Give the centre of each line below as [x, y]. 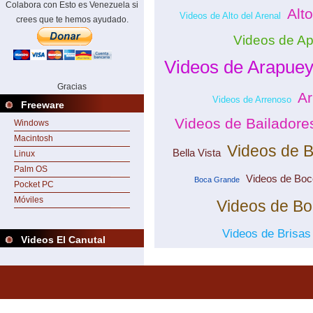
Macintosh [34, 138]
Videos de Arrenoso [252, 100]
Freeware [43, 105]
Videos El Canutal [63, 240]
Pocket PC [34, 184]
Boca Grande [217, 180]
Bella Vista [197, 153]
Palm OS [31, 169]
